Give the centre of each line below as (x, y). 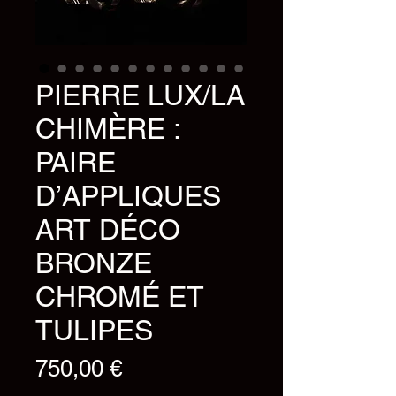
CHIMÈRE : (107, 128)
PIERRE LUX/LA (140, 95)
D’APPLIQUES (128, 195)
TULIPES (94, 330)
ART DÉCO (108, 229)
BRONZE (94, 263)
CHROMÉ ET (120, 296)
